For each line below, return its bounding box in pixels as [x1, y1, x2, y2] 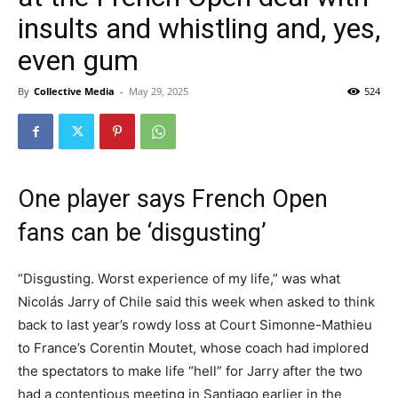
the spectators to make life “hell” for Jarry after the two [18, 362, 362, 379]
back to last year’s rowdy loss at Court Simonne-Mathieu [18, 316, 372, 333]
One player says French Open [18, 185, 328, 213]
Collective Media [34, 84, 115, 98]
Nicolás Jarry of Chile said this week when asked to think [18, 293, 375, 310]
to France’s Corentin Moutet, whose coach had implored [18, 339, 369, 356]
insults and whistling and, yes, [18, 12, 380, 45]
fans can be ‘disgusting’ [18, 219, 267, 247]
